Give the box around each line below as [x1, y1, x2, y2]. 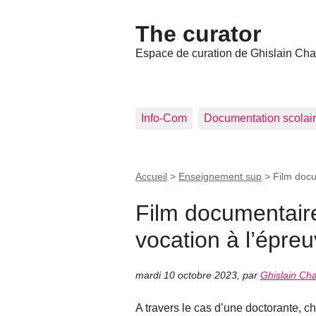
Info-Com [141, 112, 187, 124]
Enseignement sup [178, 171, 262, 182]
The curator [135, 21, 261, 47]
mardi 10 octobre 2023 [135, 269, 237, 281]
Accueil [135, 171, 167, 182]
